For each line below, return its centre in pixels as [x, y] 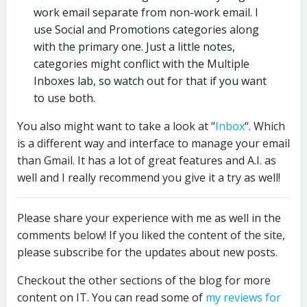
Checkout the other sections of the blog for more [144, 280]
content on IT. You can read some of [111, 297]
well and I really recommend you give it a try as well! [149, 177]
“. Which [265, 126]
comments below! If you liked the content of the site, [151, 235]
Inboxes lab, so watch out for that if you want [150, 81]
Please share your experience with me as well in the [149, 218]
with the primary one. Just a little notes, [134, 47]
